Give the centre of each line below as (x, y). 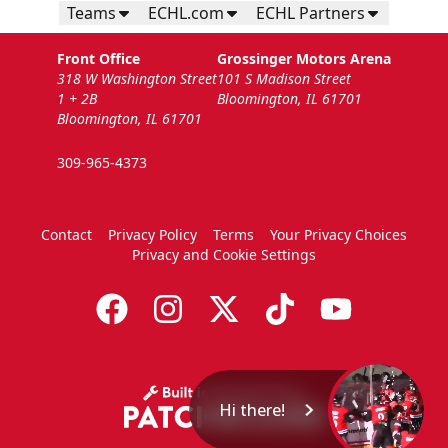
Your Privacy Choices (338, 235)
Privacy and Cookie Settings (224, 255)
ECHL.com (186, 13)
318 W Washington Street (137, 79)
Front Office (98, 59)
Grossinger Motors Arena (304, 59)
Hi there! (252, 409)
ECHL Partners (310, 13)
